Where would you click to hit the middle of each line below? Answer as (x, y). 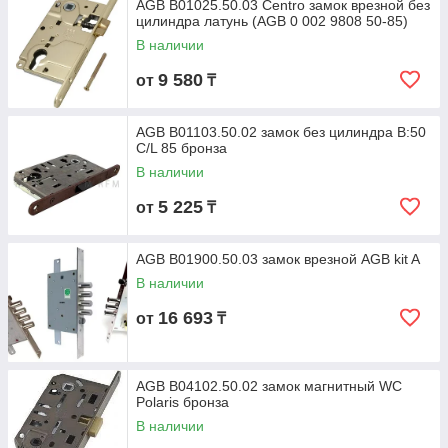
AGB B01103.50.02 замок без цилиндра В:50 (281, 132)
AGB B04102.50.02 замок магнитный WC (269, 386)
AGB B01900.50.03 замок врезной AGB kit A (278, 259)
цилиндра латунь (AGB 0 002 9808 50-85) (272, 21)
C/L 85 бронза (181, 148)
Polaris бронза (182, 402)
